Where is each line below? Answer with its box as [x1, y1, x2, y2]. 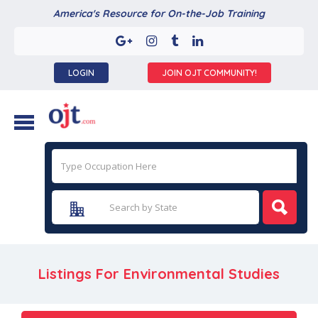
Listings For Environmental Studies [38, 265, 280, 283]
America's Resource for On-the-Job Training [53, 7, 265, 20]
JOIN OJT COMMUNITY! [162, 67, 258, 78]
